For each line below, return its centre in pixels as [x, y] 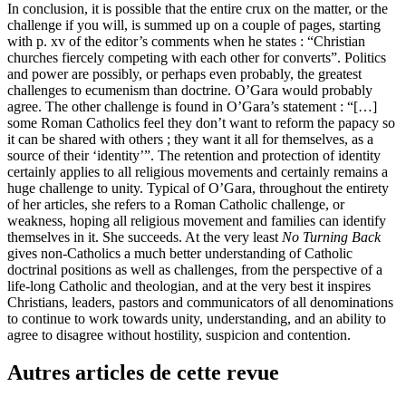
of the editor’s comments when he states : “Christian [215, 41]
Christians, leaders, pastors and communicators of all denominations [200, 302]
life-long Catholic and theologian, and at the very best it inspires [189, 285]
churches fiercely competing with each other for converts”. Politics [197, 57]
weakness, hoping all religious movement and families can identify [197, 220]
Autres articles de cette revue [143, 373]
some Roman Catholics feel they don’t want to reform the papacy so [201, 122]
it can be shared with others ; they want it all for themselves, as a [190, 139]
